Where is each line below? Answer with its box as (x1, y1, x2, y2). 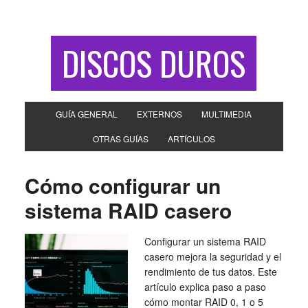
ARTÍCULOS (167, 133, 215, 144)
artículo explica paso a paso (144, 280, 266, 294)
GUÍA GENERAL (56, 108, 118, 120)
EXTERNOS (137, 108, 183, 120)
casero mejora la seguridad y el (144, 250, 281, 263)
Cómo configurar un (24, 170, 221, 200)
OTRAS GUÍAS (92, 133, 148, 144)
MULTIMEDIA (201, 108, 252, 120)
